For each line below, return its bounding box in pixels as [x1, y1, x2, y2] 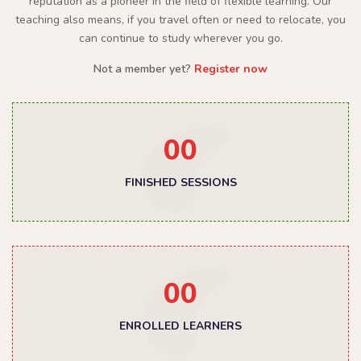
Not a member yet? [93, 60, 194, 77]
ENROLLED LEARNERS [119, 317, 242, 334]
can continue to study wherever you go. [78, 30, 283, 46]
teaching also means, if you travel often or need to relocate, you [15, 11, 346, 27]
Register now [194, 60, 268, 77]
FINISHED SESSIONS [124, 174, 237, 190]
